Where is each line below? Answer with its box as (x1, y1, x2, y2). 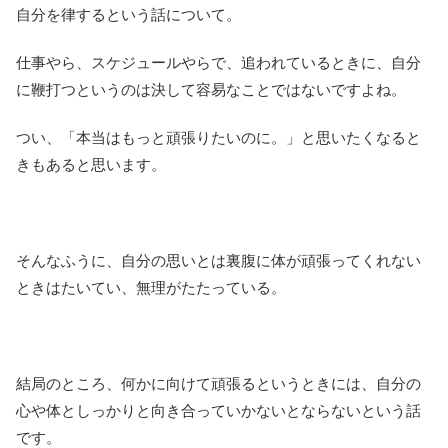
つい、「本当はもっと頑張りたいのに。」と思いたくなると (16, 129, 421, 147)
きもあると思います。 (16, 156, 166, 174)
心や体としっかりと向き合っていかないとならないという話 (16, 402, 421, 420)
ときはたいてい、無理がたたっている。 (16, 279, 286, 297)
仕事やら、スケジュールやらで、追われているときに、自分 (16, 54, 421, 72)
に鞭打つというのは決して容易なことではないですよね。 (16, 81, 406, 99)
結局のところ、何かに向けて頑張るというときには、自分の (16, 375, 421, 393)
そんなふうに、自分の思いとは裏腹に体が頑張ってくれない (16, 252, 421, 270)
